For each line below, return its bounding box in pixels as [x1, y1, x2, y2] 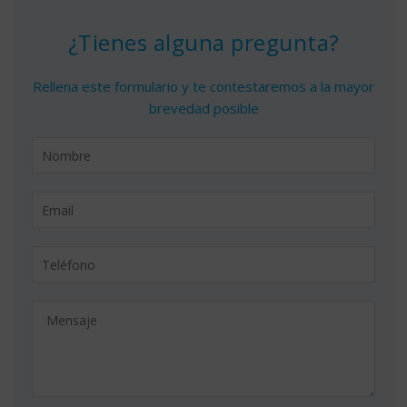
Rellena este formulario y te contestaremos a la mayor [33, 77, 374, 96]
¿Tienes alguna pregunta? [67, 27, 340, 58]
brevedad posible [148, 99, 259, 118]
